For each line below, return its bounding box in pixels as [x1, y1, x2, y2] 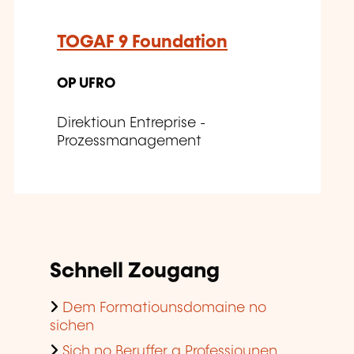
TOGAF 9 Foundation [57, 32, 228, 51]
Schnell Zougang [50, 260, 220, 282]
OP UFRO [57, 76, 115, 91]
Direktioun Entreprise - [57, 115, 205, 130]
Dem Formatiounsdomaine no [62, 300, 266, 315]
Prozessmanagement [57, 134, 201, 149]
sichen [50, 318, 94, 333]
